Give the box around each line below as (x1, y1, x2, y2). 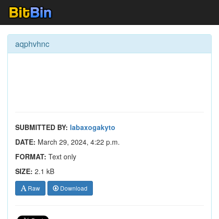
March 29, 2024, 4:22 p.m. (36, 137, 120, 147)
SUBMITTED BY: (15, 122, 68, 132)
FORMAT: (15, 152, 46, 161)
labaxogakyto (70, 122, 115, 132)
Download (59, 184, 88, 192)
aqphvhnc (15, 38, 49, 49)
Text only (46, 152, 76, 161)
